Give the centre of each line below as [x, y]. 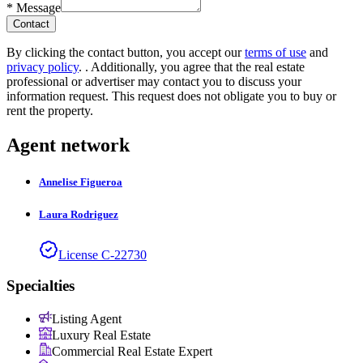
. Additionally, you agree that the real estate [195, 67]
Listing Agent [87, 319]
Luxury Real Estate [101, 335]
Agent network [68, 145]
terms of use [275, 53]
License [78, 254]
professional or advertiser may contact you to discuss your [154, 82]
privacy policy [43, 67]
